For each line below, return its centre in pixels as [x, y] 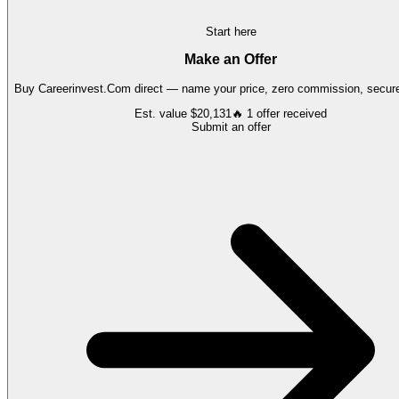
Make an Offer [231, 60]
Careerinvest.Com [85, 89]
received [303, 114]
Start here [231, 31]
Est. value [163, 114]
